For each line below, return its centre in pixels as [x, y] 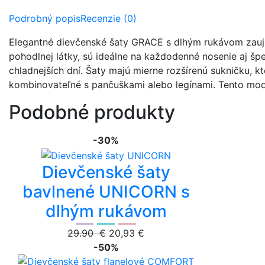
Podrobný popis [45, 19]
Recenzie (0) [109, 19]
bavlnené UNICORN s [106, 191]
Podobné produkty [92, 112]
